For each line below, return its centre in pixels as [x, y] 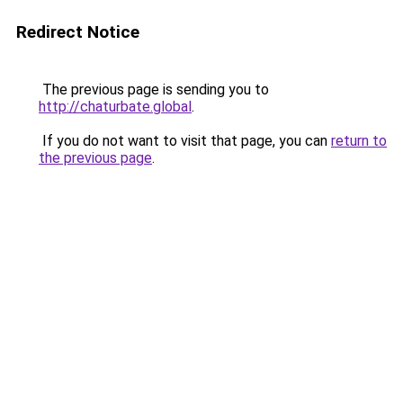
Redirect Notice [78, 32]
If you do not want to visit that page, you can [185, 141]
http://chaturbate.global [115, 107]
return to [359, 141]
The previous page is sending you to [154, 90]
